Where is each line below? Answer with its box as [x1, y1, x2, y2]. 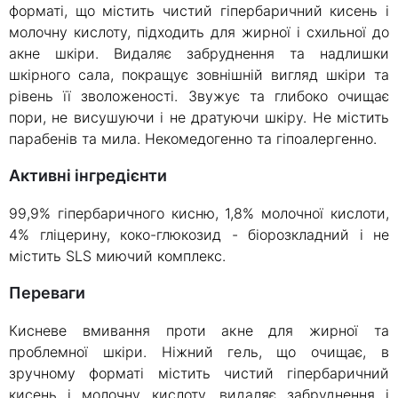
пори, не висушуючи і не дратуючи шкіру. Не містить [9, 108, 389, 127]
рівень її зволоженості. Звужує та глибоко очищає [9, 87, 389, 106]
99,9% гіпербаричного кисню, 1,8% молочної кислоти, [9, 204, 389, 223]
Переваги [21, 283, 85, 303]
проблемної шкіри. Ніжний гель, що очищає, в [9, 343, 389, 362]
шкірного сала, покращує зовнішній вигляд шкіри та [9, 66, 389, 84]
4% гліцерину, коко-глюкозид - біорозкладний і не [9, 226, 389, 244]
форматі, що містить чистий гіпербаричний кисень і [9, 2, 389, 20]
